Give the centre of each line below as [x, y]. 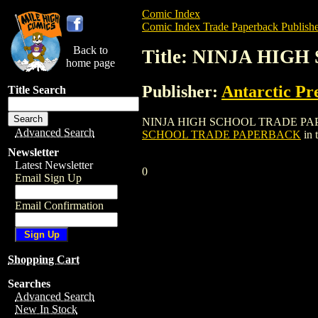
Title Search [37, 90]
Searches [29, 284]
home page [91, 63]
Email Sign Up [48, 178]
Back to [91, 50]
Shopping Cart [44, 259]
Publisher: [182, 91]
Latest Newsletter [54, 165]
